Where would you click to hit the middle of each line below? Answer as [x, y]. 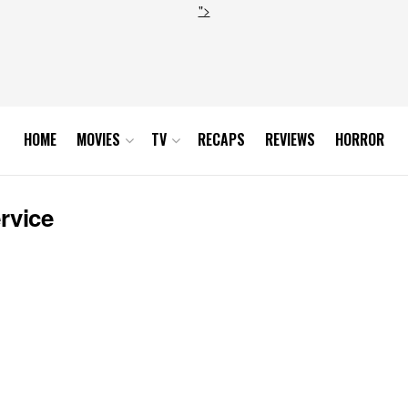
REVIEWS [290, 139]
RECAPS [221, 139]
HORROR [360, 139]
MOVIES [98, 139]
